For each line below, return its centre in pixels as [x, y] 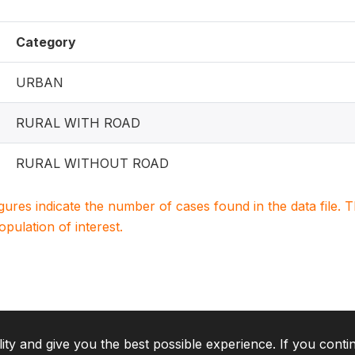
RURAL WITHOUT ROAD [92, 163]
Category [46, 42]
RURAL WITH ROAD [78, 123]
